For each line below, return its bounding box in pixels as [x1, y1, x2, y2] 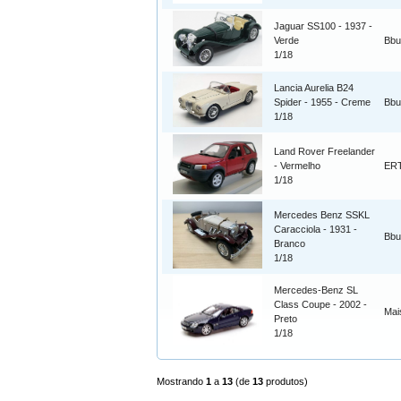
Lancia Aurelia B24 [274, 82, 354, 94]
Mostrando [157, 376, 206, 388]
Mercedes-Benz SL [274, 285, 358, 296]
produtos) [263, 376, 308, 388]
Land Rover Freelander [274, 146, 375, 158]
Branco [274, 238, 305, 250]
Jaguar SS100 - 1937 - [274, 21, 372, 32]
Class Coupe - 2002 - [274, 299, 367, 311]
